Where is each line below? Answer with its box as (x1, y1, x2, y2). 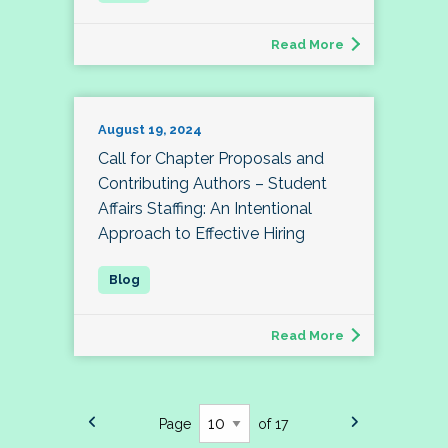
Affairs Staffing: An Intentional (98, 199, 312, 219)
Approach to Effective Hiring (98, 224, 305, 244)
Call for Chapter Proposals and (98, 149, 324, 169)
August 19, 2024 (98, 122, 202, 138)
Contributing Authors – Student (98, 174, 327, 194)
